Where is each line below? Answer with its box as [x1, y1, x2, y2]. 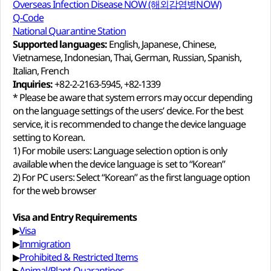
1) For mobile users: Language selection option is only [13, 144, 227, 157]
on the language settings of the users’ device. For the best [13, 104, 244, 117]
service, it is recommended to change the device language [13, 117, 246, 131]
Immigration [19, 237, 71, 250]
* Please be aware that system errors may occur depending [13, 91, 253, 104]
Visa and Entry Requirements [13, 211, 137, 224]
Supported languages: [13, 38, 107, 51]
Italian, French [13, 64, 73, 77]
